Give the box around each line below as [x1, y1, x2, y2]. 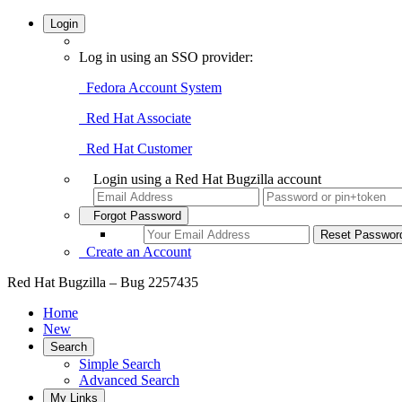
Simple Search [79, 356, 161, 371]
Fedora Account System [79, 80, 222, 95]
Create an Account [79, 244, 191, 259]
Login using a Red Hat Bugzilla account [93, 171, 321, 187]
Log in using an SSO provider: [79, 49, 253, 65]
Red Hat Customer [79, 141, 192, 156]
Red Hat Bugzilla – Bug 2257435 [7, 275, 198, 290]
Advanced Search [79, 372, 179, 388]
